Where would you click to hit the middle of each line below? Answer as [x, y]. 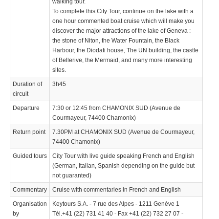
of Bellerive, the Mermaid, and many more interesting [122, 60]
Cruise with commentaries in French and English [117, 189]
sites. [59, 70]
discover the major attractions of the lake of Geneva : [121, 31]
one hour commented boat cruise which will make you [123, 21]
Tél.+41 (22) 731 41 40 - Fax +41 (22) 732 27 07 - [118, 213]
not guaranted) [72, 175]
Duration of [27, 84]
